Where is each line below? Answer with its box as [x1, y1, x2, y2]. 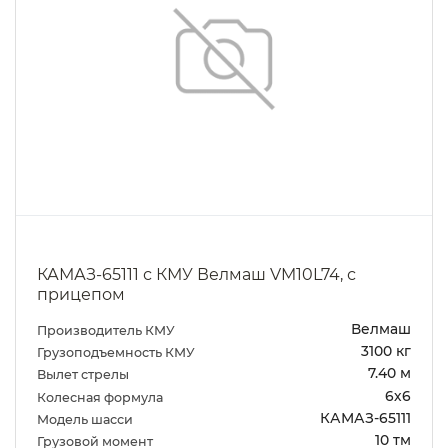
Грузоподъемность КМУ [37, 344, 198, 360]
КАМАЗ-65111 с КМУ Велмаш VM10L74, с [37, 265, 356, 285]
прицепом [37, 285, 125, 305]
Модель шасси [37, 411, 136, 427]
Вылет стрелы [37, 367, 132, 383]
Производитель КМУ [37, 322, 178, 338]
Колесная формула [37, 389, 166, 405]
